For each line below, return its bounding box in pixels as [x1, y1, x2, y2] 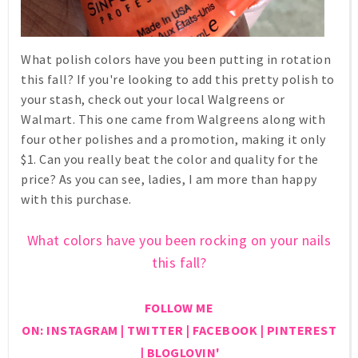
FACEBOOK [193, 322, 257, 339]
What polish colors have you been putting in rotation [21, 51, 331, 68]
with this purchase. [21, 191, 132, 208]
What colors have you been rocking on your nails [26, 231, 332, 250]
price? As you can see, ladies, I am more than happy [21, 171, 317, 188]
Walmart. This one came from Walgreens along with [21, 111, 325, 128]
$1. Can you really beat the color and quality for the [21, 151, 319, 168]
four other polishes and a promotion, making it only [21, 131, 326, 148]
